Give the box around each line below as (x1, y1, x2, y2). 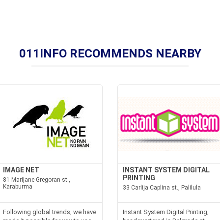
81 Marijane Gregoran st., (3, 176, 71, 183)
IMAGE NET (3, 166, 40, 174)
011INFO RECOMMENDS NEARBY (19, 47, 201, 60)
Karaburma (3, 183, 33, 190)
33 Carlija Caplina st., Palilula (123, 184, 201, 191)
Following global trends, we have (3, 208, 97, 216)
